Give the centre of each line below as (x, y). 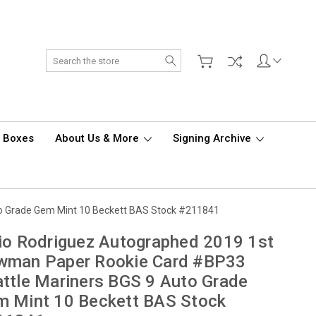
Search (197, 56)
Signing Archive (213, 138)
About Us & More (98, 138)
